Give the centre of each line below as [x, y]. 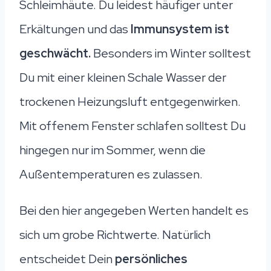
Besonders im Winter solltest [171, 54]
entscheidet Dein [66, 259]
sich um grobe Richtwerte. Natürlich [115, 235]
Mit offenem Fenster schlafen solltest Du [132, 126]
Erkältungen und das [75, 29]
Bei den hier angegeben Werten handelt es [134, 211]
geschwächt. [55, 54]
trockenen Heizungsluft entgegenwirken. [130, 102]
